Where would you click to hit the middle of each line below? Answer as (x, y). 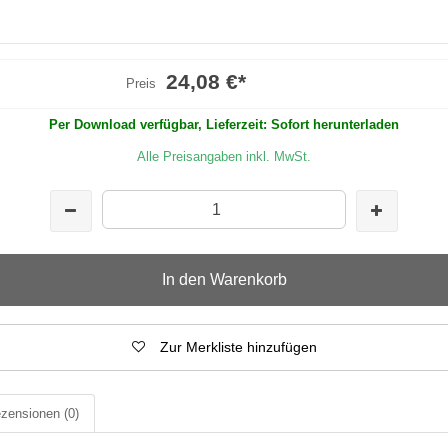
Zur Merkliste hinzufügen (238, 346)
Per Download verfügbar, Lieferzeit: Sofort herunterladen (224, 124)
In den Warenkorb (224, 279)
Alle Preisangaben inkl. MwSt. (224, 156)
